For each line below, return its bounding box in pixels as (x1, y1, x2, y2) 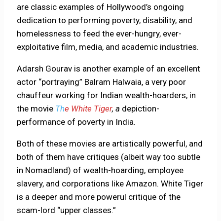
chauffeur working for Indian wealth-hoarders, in (17, 90, 196, 101)
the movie (17, 104, 56, 114)
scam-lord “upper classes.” (17, 205, 116, 216)
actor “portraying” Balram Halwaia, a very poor (17, 77, 186, 87)
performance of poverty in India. (17, 117, 136, 127)
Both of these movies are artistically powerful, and (17, 139, 203, 149)
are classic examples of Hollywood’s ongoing (17, 2, 184, 12)
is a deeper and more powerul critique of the (17, 192, 181, 202)
